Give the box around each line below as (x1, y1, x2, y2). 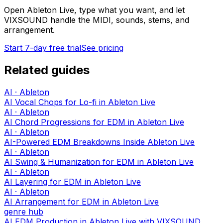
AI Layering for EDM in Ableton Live (4, 176, 141, 187)
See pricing (81, 43, 123, 53)
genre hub (4, 206, 43, 217)
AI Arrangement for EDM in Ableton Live (4, 196, 159, 207)
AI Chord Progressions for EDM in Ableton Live (4, 116, 184, 127)
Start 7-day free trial (4, 43, 81, 53)
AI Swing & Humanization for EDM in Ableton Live (4, 156, 194, 167)
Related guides (4, 63, 90, 78)
